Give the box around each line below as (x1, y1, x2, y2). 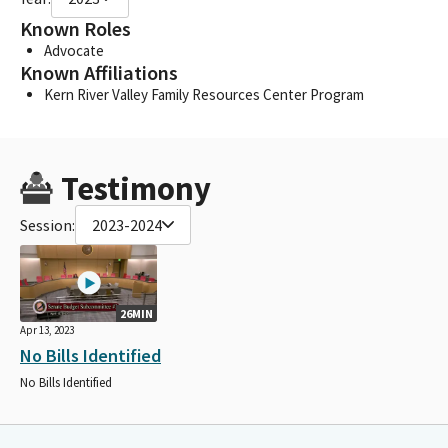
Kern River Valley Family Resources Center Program (44, 84, 364, 104)
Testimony (60, 167, 211, 209)
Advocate (44, 40, 104, 60)
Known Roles (20, 15, 131, 42)
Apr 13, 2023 (20, 322, 74, 337)
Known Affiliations (20, 59, 178, 86)
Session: (20, 214, 75, 235)
